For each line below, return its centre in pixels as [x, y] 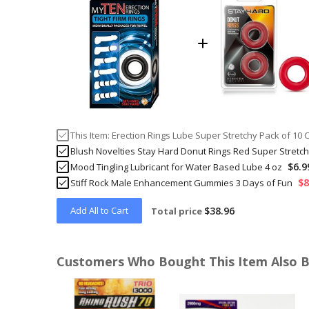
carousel [74, 296]
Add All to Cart [100, 211]
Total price [177, 211]
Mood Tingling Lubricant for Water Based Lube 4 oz [177, 167]
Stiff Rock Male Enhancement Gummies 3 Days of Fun [182, 183]
